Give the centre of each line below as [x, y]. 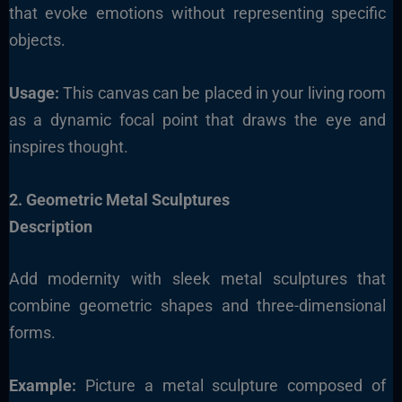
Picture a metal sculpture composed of [231, 386]
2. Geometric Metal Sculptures [119, 199]
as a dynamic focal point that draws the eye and [197, 119]
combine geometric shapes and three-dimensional [197, 306]
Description [50, 226]
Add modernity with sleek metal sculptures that [197, 279]
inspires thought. [68, 146]
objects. [37, 39]
